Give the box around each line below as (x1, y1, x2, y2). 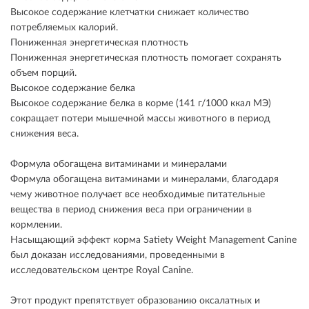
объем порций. (10, 68, 77, 78)
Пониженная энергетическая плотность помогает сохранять (10, 53, 281, 63)
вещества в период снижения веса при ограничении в (10, 205, 252, 215)
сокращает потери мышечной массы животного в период (10, 114, 270, 123)
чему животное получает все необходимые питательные (10, 190, 265, 199)
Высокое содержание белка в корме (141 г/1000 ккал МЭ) (10, 99, 271, 108)
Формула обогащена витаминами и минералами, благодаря (10, 175, 279, 184)
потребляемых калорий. (10, 23, 118, 32)
